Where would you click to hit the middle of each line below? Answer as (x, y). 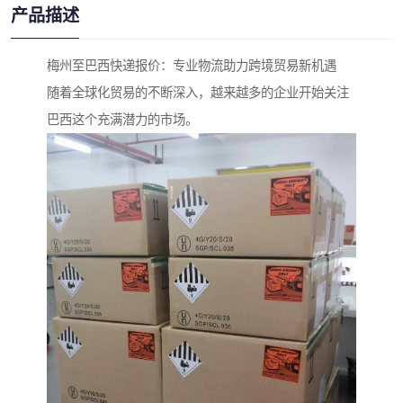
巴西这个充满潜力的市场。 (122, 120)
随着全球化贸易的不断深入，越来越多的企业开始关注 (198, 93)
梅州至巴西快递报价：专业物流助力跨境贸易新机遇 (192, 66)
